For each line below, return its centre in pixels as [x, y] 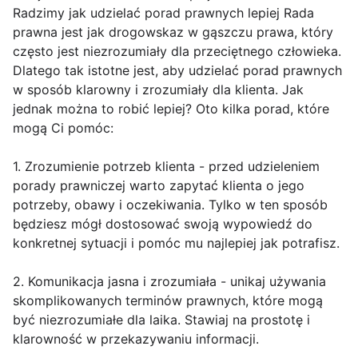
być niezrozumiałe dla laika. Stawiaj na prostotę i [161, 320]
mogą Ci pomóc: [63, 128]
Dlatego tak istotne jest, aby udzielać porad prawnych [177, 71]
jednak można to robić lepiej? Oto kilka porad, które [171, 109]
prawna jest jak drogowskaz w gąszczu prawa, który [173, 32]
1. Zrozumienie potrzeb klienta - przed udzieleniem [166, 167]
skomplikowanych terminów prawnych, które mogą [168, 301]
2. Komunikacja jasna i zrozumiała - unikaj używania [169, 282]
